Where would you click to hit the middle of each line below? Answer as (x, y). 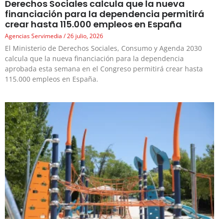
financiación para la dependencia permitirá (105, 14)
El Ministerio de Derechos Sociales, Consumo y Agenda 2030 (103, 48)
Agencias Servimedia (34, 36)
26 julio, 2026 (84, 36)
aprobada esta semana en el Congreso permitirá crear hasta (104, 69)
